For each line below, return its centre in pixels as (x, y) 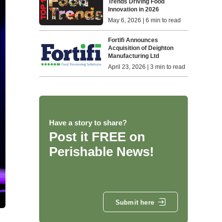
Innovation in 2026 (135, 10)
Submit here (135, 202)
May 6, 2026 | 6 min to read (145, 21)
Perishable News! (101, 152)
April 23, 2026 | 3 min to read (147, 67)
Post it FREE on (97, 137)
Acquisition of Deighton (141, 48)
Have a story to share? (88, 123)
